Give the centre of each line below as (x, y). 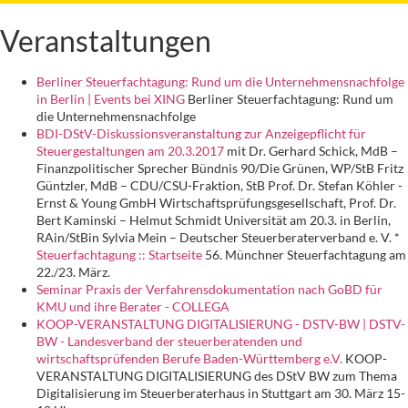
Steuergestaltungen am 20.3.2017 (130, 151)
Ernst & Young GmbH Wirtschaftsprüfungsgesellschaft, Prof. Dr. (216, 203)
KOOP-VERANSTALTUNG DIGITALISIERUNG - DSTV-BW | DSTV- (221, 324)
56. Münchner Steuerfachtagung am (304, 255)
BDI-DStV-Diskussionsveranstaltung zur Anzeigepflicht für (201, 134)
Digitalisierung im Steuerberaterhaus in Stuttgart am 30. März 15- (221, 393)
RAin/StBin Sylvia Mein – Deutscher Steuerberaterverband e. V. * (219, 238)
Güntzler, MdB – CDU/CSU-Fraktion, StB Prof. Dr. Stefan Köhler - (219, 186)
